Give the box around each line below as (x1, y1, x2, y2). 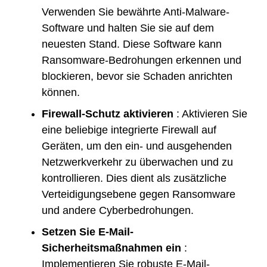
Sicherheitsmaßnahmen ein (42, 241, 181, 254)
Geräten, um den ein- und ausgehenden (42, 139, 232, 152)
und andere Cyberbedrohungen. (42, 204, 194, 216)
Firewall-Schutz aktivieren (42, 107, 173, 120)
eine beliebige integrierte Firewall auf (42, 123, 216, 136)
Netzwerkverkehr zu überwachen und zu (42, 156, 233, 168)
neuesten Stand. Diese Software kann (42, 38, 222, 50)
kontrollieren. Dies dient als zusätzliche (42, 172, 226, 184)
